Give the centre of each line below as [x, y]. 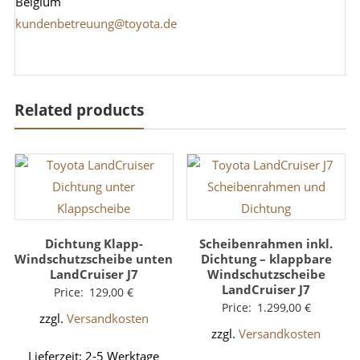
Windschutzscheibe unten [94, 259]
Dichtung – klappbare [266, 259]
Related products [79, 110]
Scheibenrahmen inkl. [266, 244]
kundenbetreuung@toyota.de [96, 24]
